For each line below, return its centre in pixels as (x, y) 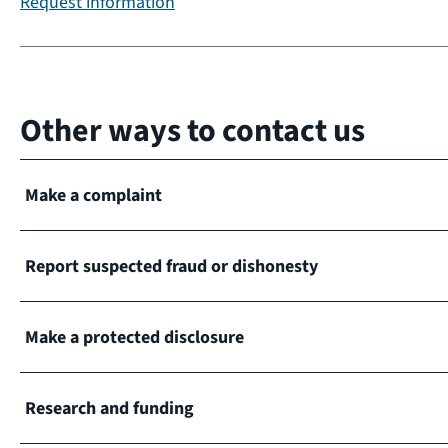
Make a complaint (93, 194)
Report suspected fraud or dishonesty (171, 265)
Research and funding (109, 407)
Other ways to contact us (192, 130)
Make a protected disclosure (134, 336)
